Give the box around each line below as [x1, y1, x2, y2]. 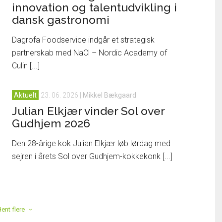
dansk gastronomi [12, 13, 110, 26]
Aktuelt [14, 91, 37, 99]
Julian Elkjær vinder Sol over [12, 104, 165, 117]
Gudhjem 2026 [12, 116, 90, 130]
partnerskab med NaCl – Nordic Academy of [12, 48, 167, 57]
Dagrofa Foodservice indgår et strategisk [12, 35, 155, 45]
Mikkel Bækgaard [83, 91, 136, 99]
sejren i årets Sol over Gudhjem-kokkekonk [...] [12, 152, 172, 161]
